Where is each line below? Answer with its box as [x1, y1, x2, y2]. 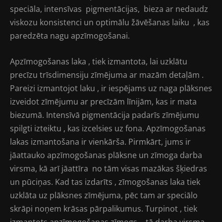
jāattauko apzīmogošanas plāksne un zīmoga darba [10, 150, 202, 161]
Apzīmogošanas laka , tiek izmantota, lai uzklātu [10, 56, 189, 67]
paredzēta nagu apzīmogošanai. [10, 30, 130, 41]
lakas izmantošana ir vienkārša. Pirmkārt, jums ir [10, 136, 191, 148]
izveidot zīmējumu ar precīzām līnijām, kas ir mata [10, 96, 197, 108]
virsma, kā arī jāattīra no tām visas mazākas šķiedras [10, 163, 207, 174]
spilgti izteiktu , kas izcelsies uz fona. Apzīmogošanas [10, 123, 206, 134]
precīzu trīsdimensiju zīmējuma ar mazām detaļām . [10, 69, 204, 81]
